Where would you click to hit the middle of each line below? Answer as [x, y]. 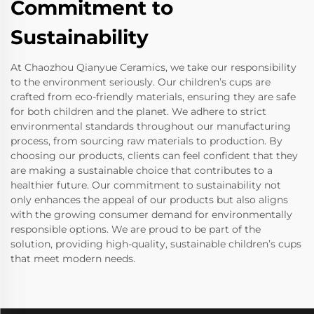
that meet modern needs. [73, 259]
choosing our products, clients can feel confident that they [154, 156]
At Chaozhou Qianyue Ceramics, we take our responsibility [153, 68]
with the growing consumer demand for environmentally [151, 215]
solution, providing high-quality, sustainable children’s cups [156, 244]
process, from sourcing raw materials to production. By [146, 141]
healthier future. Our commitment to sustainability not [146, 185]
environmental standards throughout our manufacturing [151, 127]
